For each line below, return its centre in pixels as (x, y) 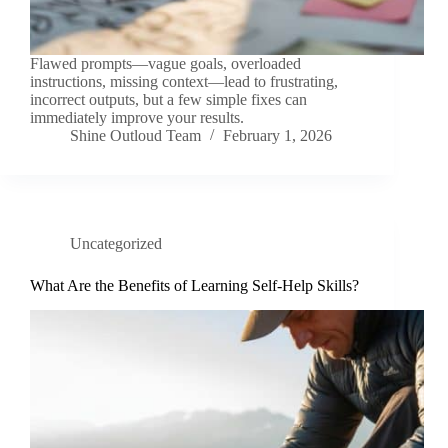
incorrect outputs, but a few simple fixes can (168, 100)
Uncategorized (116, 244)
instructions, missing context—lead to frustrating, (184, 82)
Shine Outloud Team (135, 136)
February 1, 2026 (277, 136)
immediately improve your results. (137, 118)
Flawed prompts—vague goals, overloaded (165, 64)
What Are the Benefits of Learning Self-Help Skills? (194, 286)
